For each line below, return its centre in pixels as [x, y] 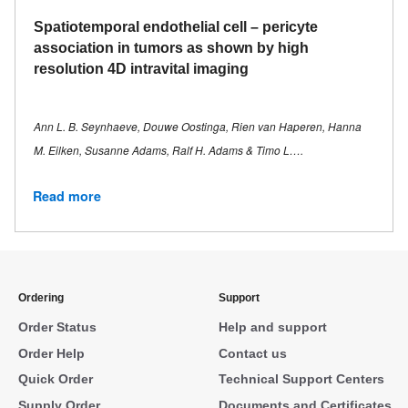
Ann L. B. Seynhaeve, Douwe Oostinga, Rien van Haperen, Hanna [198, 126]
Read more [67, 196]
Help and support [272, 327]
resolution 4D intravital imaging [141, 69]
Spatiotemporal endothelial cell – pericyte [176, 27]
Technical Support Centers [301, 379]
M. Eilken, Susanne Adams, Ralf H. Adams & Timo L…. [168, 149]
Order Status [57, 327]
